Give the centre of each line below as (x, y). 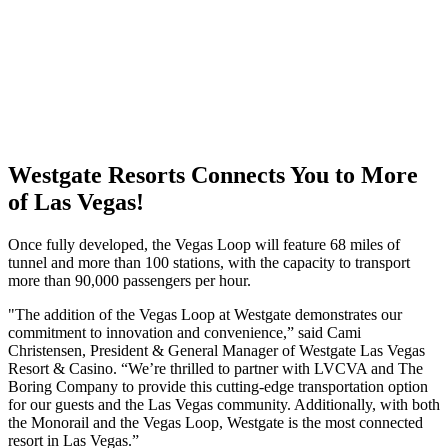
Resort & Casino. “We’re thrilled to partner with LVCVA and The (215, 368)
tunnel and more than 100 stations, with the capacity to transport (209, 262)
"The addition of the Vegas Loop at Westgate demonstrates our (205, 314)
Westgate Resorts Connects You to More (213, 174)
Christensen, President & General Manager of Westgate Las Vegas (216, 350)
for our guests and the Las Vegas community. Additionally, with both (224, 404)
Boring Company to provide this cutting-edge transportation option (218, 386)
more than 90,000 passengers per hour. (129, 280)
